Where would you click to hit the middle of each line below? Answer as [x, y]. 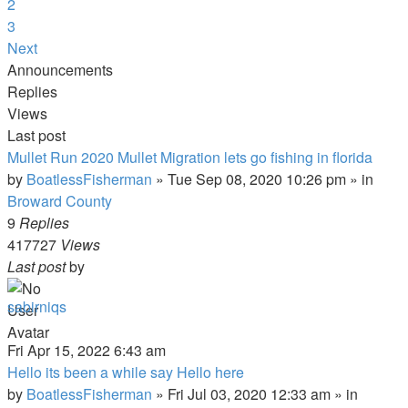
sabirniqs [37, 306]
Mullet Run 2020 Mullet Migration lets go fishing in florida [190, 157]
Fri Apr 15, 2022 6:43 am [87, 350]
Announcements [60, 70]
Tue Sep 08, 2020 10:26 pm [257, 179]
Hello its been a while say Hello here [126, 372]
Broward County [60, 201]
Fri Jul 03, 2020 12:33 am [249, 394]
